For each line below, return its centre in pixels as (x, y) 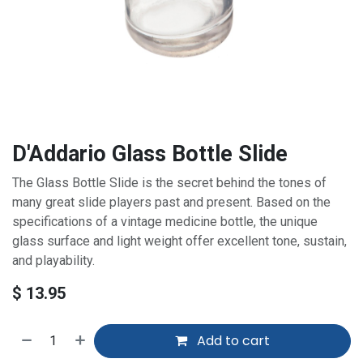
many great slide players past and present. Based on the (171, 202)
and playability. (53, 260)
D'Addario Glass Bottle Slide (150, 154)
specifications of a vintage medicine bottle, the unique (165, 221)
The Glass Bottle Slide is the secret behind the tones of (169, 182)
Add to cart (232, 340)
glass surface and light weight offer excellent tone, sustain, (179, 241)
